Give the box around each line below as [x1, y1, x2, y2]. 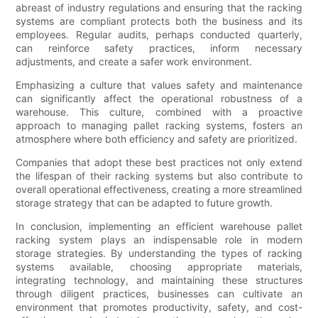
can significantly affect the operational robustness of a [16, 92, 302, 105]
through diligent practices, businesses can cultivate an [16, 287, 302, 300]
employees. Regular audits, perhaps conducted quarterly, [16, 28, 302, 41]
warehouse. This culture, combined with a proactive [16, 106, 302, 119]
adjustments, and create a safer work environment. [16, 55, 253, 68]
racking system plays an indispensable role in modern [16, 234, 302, 246]
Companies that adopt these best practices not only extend [16, 156, 302, 169]
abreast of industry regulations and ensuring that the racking [16, 1, 302, 14]
